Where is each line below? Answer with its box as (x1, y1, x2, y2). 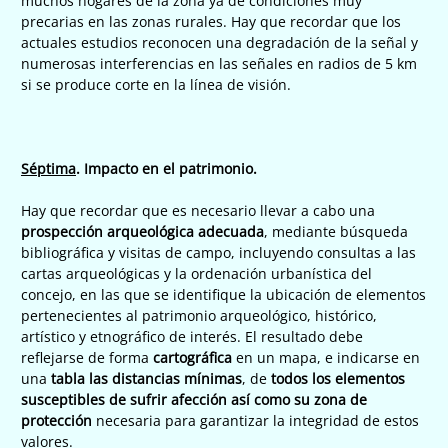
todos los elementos (271, 368, 405, 388)
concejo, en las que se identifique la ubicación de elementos (21, 284, 426, 304)
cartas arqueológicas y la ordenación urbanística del (21, 263, 372, 283)
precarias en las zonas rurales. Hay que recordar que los (21, 11, 401, 31)
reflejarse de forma (21, 347, 153, 367)
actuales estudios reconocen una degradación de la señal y (21, 32, 418, 52)
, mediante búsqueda (264, 221, 408, 241)
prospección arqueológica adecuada (21, 221, 264, 241)
